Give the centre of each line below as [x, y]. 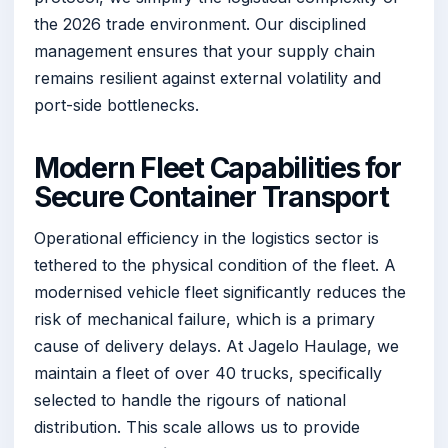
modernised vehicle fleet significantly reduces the [220, 291]
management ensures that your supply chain [204, 51]
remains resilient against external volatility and [207, 78]
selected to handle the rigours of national [190, 399]
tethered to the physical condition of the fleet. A [215, 264]
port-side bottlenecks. [116, 105]
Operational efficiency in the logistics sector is [206, 237]
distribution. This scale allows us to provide [197, 426]
